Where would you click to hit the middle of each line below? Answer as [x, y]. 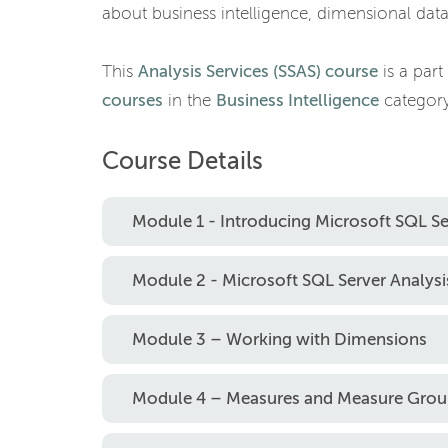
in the [189, 100]
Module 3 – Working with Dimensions [279, 339]
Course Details [182, 161]
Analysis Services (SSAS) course [258, 71]
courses [132, 100]
